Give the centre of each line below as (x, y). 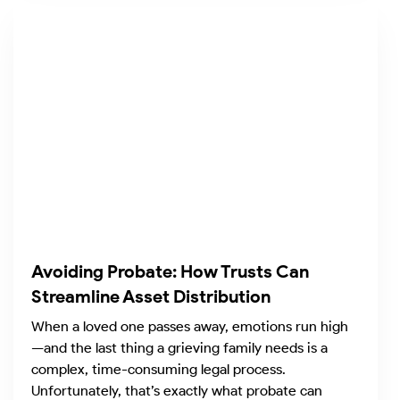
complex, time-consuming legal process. (158, 369)
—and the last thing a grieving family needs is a (179, 347)
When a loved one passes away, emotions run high (190, 326)
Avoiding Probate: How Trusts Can (170, 271)
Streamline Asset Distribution (151, 296)
